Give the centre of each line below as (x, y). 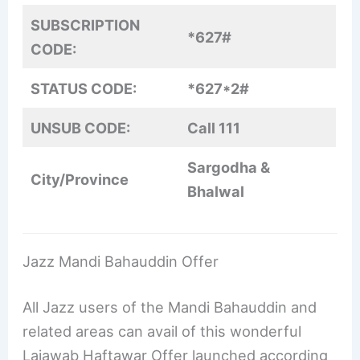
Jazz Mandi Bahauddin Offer (121, 261)
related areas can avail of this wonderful (162, 331)
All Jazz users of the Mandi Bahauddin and (170, 307)
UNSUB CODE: (81, 128)
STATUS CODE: (84, 89)
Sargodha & (229, 168)
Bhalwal (216, 192)
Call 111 (214, 128)
